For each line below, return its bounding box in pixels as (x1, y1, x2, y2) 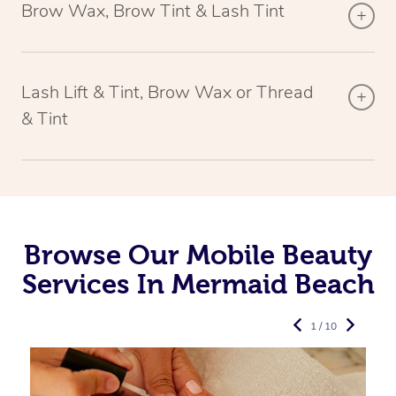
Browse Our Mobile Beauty (24, 239, 372, 270)
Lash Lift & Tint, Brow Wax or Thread (21, 80, 313, 104)
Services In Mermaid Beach (21, 268, 375, 299)
